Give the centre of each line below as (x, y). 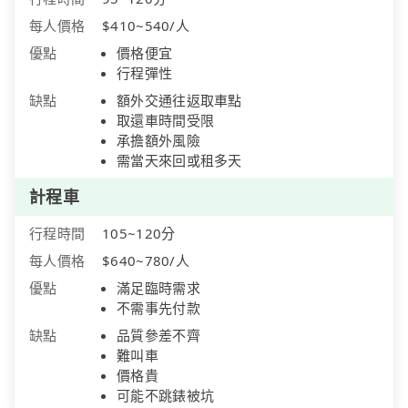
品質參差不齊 (158, 335)
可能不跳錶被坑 (166, 395)
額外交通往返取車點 (179, 100)
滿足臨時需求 (158, 287)
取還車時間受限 (166, 120)
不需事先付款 (158, 307)
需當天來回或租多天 (179, 160)
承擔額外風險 (158, 140)
